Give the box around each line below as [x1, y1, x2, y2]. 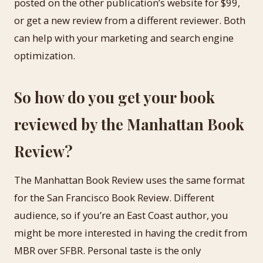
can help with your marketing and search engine [14, 31, 234, 45]
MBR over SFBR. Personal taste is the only [14, 244, 201, 257]
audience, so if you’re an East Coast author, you [14, 208, 228, 222]
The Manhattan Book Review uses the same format [14, 173, 245, 187]
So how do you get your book [14, 87, 215, 107]
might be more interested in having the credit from [14, 226, 247, 240]
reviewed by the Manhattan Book [14, 114, 244, 134]
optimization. [14, 49, 75, 62]
